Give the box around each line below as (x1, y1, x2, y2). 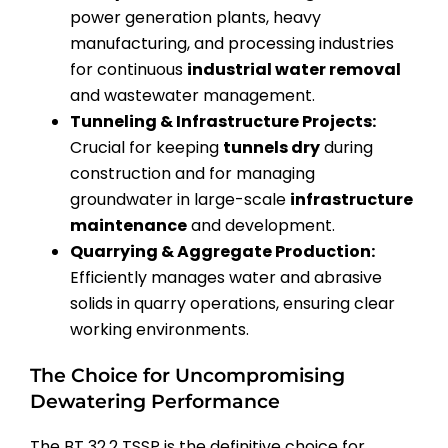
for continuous (70, 57, 187, 81)
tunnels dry (223, 135, 320, 159)
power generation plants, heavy (70, 5, 321, 29)
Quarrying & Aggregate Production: (70, 239, 375, 263)
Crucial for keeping (70, 135, 223, 159)
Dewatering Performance (30, 389, 280, 413)
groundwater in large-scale (70, 187, 290, 211)
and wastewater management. (70, 83, 315, 107)
